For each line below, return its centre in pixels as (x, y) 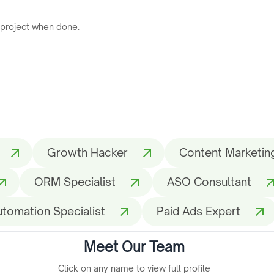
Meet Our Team (134, 246)
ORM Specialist (75, 182)
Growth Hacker (87, 153)
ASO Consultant (209, 182)
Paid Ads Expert (198, 211)
